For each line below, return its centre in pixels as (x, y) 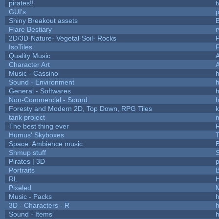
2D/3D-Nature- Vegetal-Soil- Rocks (62, 38)
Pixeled (20, 187)
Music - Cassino (33, 73)
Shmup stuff (27, 152)
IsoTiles (20, 47)
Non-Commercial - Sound (48, 99)
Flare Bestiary (30, 29)
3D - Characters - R (39, 205)
